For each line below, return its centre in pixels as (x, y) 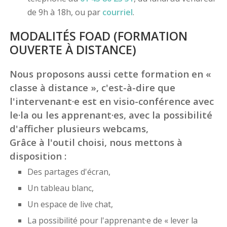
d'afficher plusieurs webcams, (79, 129)
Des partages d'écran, (69, 172)
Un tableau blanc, (60, 188)
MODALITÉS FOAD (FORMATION (98, 36)
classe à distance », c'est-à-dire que (92, 88)
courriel (117, 12)
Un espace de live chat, (70, 204)
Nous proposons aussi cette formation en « (110, 74)
